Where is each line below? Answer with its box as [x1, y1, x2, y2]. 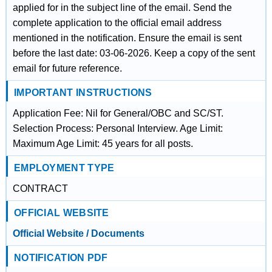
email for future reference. [12, 63, 122, 73]
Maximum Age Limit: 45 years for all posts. [12, 138, 193, 149]
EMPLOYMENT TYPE [13, 163, 115, 173]
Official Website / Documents [12, 228, 144, 239]
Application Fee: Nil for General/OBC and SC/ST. [12, 108, 223, 118]
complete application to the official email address [12, 18, 222, 28]
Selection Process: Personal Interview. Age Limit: [12, 123, 223, 134]
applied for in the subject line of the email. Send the [12, 2, 232, 13]
